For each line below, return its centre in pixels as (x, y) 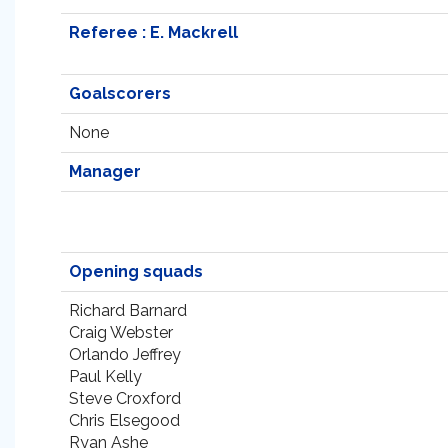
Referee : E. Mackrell (153, 32)
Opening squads (136, 271)
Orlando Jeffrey (125, 354)
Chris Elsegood (124, 420)
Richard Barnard (128, 310)
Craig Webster (121, 332)
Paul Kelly (105, 376)
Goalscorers (120, 93)
